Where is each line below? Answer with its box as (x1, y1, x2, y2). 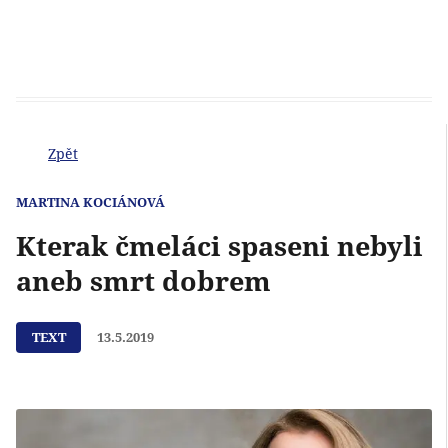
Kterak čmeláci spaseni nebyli (16, 227, 423, 264)
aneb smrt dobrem (16, 262, 271, 299)
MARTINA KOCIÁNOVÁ (16, 193, 165, 211)
